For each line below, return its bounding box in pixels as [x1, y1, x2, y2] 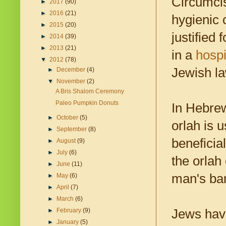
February [56, 207, 83, 214]
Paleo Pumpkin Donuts [55, 99, 119, 107]
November [56, 78, 87, 85]
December [56, 66, 87, 74]
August [56, 137, 78, 145]
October [56, 114, 80, 122]
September [56, 126, 89, 133]
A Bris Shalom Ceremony [55, 88, 124, 95]
